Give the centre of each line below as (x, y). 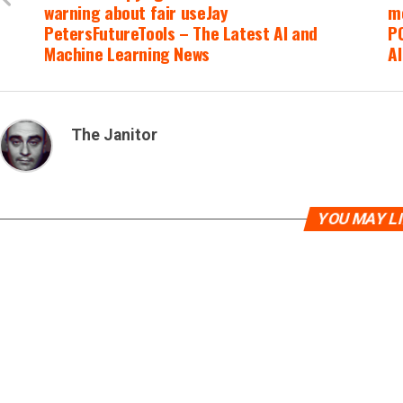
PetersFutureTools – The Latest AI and (181, 33)
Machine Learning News (127, 54)
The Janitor (114, 135)
